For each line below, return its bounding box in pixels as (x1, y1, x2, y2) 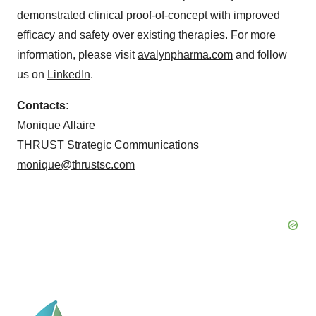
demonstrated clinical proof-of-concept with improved (17, 9, 280, 21)
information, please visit (17, 49, 138, 61)
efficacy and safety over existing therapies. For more (17, 29, 276, 41)
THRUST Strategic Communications (17, 139, 199, 151)
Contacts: (17, 99, 69, 111)
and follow (233, 49, 287, 61)
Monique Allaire (17, 119, 95, 131)
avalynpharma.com (138, 49, 233, 61)
